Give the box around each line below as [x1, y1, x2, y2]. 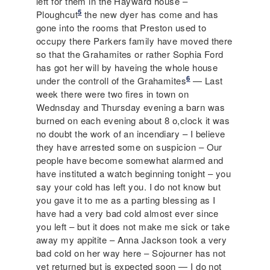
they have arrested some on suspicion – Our [36, 140, 222, 153]
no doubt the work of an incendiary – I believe [36, 127, 225, 140]
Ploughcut [36, 7, 78, 20]
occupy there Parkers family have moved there [36, 34, 233, 47]
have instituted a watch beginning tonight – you [36, 166, 231, 180]
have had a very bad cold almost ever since [36, 206, 219, 219]
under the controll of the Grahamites [36, 74, 187, 87]
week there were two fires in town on [36, 87, 189, 100]
